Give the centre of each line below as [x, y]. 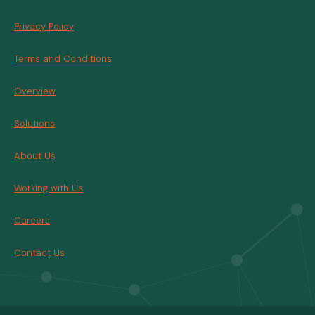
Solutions [34, 123]
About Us [35, 155]
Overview [35, 91]
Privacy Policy [44, 26]
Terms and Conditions [63, 58]
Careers [32, 220]
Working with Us [49, 188]
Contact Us [39, 252]
